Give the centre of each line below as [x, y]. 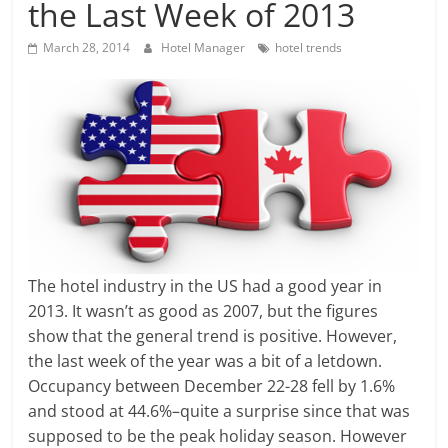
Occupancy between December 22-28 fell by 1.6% [212, 386]
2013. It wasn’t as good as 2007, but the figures [203, 311]
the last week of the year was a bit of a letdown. [205, 361]
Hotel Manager [205, 47]
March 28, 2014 [87, 47]
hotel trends [309, 47]
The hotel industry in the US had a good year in [205, 286]
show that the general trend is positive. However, [213, 336]
